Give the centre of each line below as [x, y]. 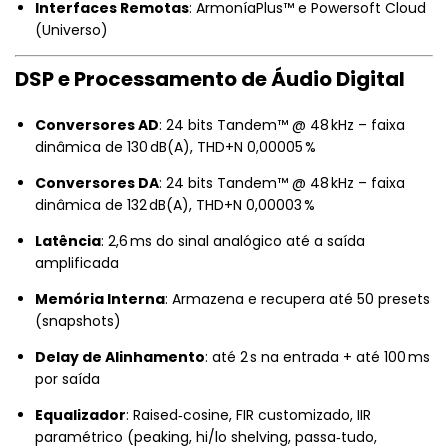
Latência [68, 240]
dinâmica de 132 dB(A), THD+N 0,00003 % [175, 204]
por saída [67, 378]
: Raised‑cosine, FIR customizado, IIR [248, 414]
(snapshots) [78, 320]
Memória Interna [100, 298]
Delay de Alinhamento [120, 356]
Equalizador [80, 414]
